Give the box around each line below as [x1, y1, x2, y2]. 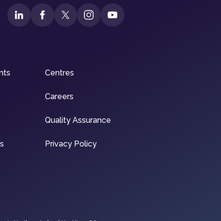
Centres [45, 68, 74, 77]
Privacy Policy [45, 139, 97, 148]
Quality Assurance [45, 115, 111, 125]
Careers [45, 92, 74, 101]
